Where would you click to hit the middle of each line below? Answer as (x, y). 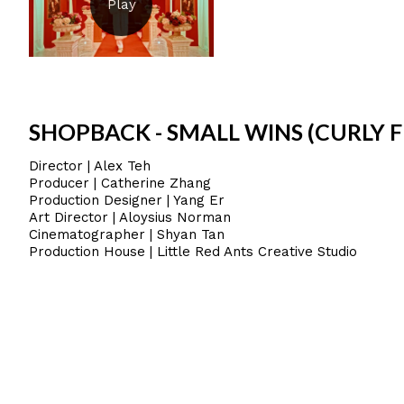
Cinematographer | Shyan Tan (127, 234)
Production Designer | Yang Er (127, 200)
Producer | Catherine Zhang (120, 183)
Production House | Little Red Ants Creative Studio (193, 251)
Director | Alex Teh (90, 165)
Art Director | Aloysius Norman (130, 217)
